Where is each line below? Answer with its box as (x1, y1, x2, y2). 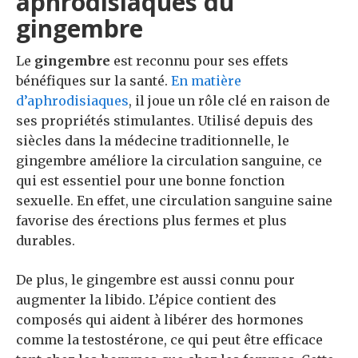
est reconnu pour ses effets (110, 53, 288, 70)
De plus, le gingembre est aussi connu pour (16, 272, 295, 288)
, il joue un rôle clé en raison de (129, 93, 330, 109)
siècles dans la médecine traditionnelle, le (16, 133, 289, 149)
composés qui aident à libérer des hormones (16, 312, 304, 328)
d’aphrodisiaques (16, 93, 129, 109)
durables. (16, 233, 75, 249)
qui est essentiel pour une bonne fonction (16, 173, 284, 189)
